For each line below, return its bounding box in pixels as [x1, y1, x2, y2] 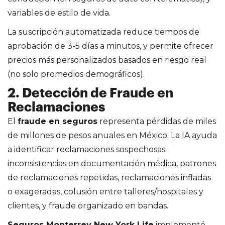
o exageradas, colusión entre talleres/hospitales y [8, 186, 203, 196]
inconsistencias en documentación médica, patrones [8, 158, 216, 168]
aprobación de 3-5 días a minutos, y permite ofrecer [8, 41, 213, 51]
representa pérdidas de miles [97, 116, 216, 126]
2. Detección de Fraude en [8, 86, 173, 100]
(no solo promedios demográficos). [8, 69, 145, 79]
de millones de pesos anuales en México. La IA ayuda [8, 130, 217, 140]
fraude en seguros [18, 116, 97, 126]
